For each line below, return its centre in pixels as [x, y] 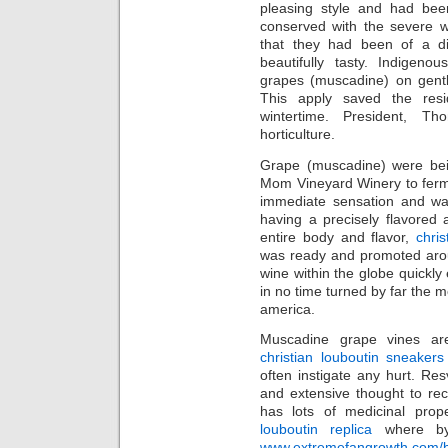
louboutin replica [316, 429]
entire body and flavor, [338, 236]
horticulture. [297, 134]
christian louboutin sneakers [352, 357]
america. [287, 308]
